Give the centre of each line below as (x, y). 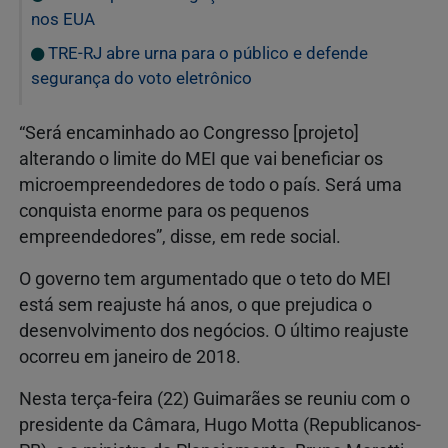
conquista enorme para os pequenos (164, 211)
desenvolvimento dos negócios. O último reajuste (214, 331)
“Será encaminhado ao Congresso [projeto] (189, 133)
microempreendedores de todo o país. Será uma (210, 185)
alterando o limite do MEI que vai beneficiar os (201, 159)
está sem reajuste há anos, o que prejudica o (195, 305)
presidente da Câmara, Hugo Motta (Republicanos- (220, 425)
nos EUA (63, 19)
